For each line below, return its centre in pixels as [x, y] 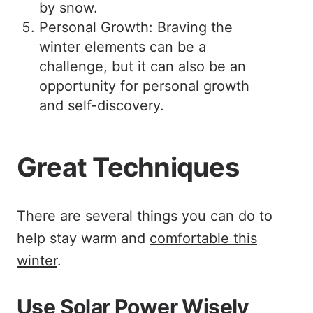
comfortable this [203, 238]
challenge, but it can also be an [143, 66]
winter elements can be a [123, 47]
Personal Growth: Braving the [136, 27]
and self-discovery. [102, 105]
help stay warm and [83, 238]
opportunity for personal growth [144, 86]
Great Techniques [128, 167]
